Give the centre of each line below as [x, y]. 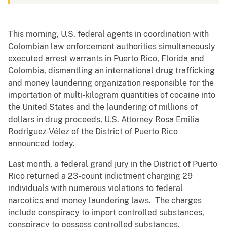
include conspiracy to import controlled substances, [106, 213]
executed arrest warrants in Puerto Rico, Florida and [106, 59]
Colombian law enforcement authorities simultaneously [112, 47]
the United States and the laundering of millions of [103, 107]
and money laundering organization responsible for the [111, 83]
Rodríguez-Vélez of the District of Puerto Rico [93, 132]
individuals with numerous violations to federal [96, 188]
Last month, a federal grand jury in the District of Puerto [113, 164]
